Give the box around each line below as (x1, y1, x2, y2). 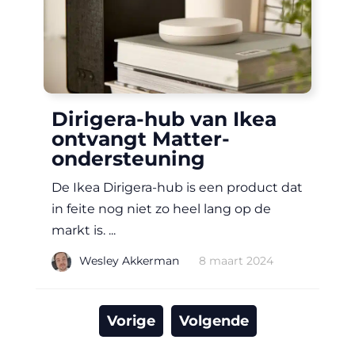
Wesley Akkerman (79, 253, 179, 268)
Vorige (106, 312, 155, 330)
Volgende (178, 312, 249, 330)
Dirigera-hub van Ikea (52, 107, 277, 132)
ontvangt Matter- (52, 127, 230, 151)
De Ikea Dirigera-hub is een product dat (52, 180, 303, 196)
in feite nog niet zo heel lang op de (52, 201, 271, 217)
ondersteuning (52, 147, 205, 171)
